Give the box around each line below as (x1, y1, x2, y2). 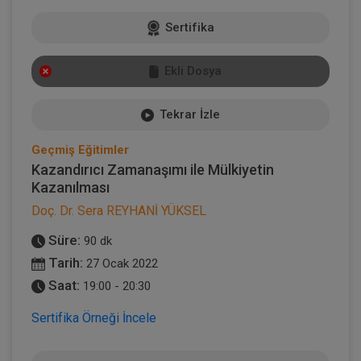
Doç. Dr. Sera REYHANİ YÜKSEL (31, 202, 206, 218)
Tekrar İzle (156, 106, 220, 122)
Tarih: (45, 254, 83, 271)
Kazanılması (31, 178, 110, 196)
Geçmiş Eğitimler (31, 142, 129, 157)
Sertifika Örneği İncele (31, 309, 156, 326)
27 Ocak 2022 (86, 255, 158, 271)
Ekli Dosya (161, 63, 222, 78)
